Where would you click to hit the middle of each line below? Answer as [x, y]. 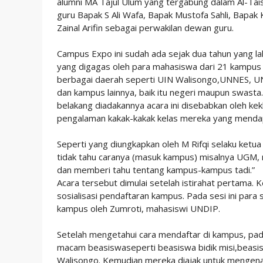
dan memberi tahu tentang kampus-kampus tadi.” [156, 170]
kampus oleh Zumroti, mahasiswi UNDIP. [139, 208]
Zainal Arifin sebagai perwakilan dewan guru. [145, 28]
